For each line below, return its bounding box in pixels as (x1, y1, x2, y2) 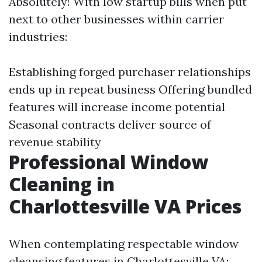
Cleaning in (9, 171, 115, 196)
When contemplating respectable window (9, 236, 239, 251)
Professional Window (9, 149, 208, 174)
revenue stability (9, 135, 101, 149)
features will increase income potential (9, 99, 225, 114)
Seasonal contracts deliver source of (9, 117, 211, 132)
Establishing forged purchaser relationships (9, 64, 251, 79)
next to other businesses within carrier (9, 12, 224, 26)
